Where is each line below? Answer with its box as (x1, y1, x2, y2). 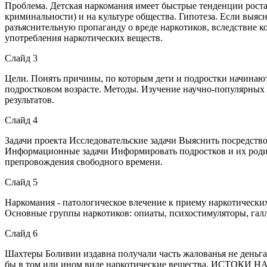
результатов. (5, 94, 54, 105)
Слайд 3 (5, 52, 38, 63)
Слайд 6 (5, 228, 38, 238)
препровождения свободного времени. (5, 156, 163, 167)
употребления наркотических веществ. (5, 32, 163, 43)
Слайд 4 (5, 114, 38, 125)
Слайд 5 (5, 176, 38, 187)
